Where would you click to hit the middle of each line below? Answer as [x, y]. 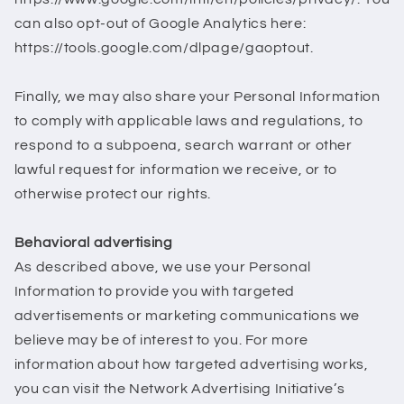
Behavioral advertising [93, 243]
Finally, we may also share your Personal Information [197, 97]
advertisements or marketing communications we [187, 316]
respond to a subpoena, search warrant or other [183, 146]
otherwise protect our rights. [113, 194]
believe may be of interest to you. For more [161, 340]
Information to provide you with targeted [154, 292]
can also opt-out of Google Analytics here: [160, 24]
